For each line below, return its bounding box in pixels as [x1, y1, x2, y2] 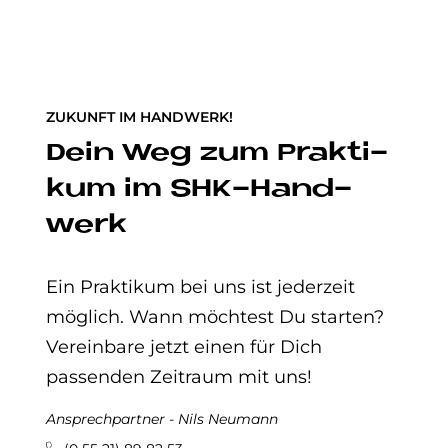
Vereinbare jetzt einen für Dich [46, 336, 322, 358]
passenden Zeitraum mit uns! [46, 366, 312, 388]
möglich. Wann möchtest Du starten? [46, 306, 384, 328]
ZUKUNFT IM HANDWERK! [46, 108, 233, 126]
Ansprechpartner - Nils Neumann [46, 410, 278, 428]
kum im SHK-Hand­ [46, 177, 352, 202]
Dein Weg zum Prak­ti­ [46, 141, 388, 166]
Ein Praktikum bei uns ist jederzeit [46, 276, 355, 298]
